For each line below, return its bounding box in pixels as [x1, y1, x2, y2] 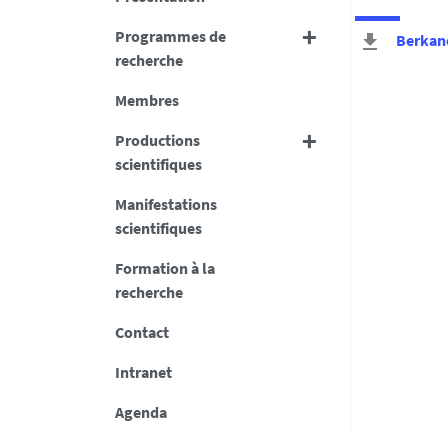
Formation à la [114, 258, 215, 278]
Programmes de [114, 26, 226, 46]
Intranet [114, 362, 172, 382]
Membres [114, 90, 179, 110]
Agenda [114, 402, 167, 422]
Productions [114, 130, 200, 150]
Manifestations [114, 194, 217, 214]
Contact [114, 322, 169, 342]
